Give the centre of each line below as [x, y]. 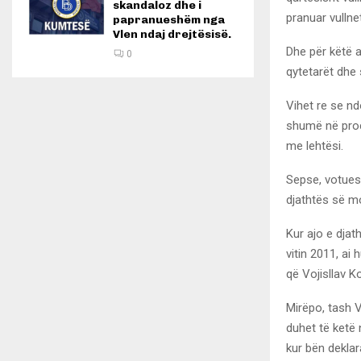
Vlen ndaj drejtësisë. [172, 34]
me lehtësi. [315, 145]
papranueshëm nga [169, 20]
